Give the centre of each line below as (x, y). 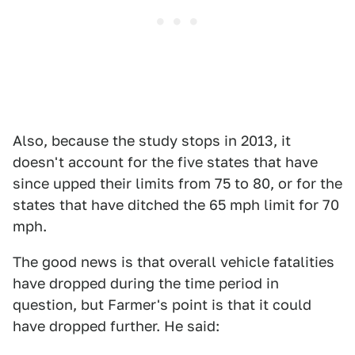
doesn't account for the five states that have (165, 162)
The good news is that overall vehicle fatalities (174, 262)
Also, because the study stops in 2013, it (152, 141)
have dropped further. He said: (116, 326)
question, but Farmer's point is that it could (162, 305)
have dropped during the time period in (146, 283)
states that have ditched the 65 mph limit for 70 (176, 205)
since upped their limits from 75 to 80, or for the (177, 183)
